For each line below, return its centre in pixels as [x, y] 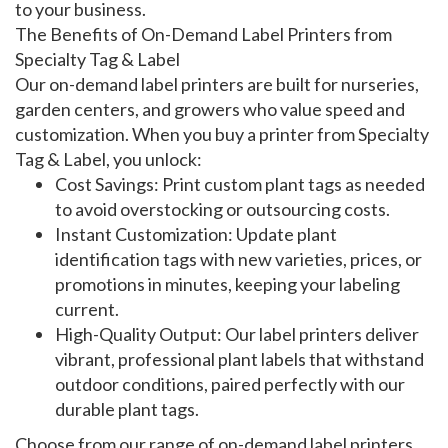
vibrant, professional [136, 359]
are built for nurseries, [331, 84]
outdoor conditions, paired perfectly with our [230, 384]
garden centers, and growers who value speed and [210, 109]
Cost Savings [104, 184]
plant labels [262, 359]
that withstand [365, 359]
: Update [262, 234]
